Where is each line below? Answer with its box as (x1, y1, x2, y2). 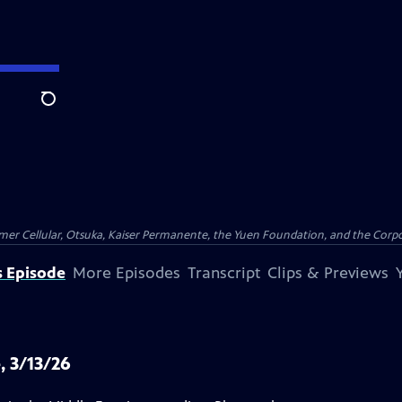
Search (40, 100, 84, 118)
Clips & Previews (267, 263, 389, 283)
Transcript (188, 263, 260, 283)
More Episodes (73, 263, 180, 283)
